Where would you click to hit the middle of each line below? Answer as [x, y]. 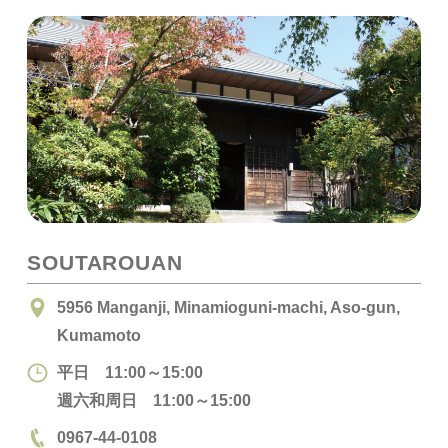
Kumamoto [98, 335]
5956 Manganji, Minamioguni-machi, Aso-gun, [228, 307]
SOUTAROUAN [105, 262]
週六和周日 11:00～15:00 [153, 400]
